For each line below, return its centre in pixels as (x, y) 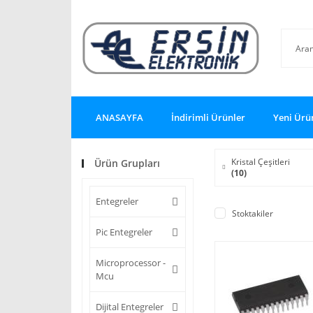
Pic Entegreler (124, 232)
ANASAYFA (119, 117)
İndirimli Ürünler (208, 117)
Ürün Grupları (127, 163)
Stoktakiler (253, 214)
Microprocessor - (131, 263)
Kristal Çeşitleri (261, 162)
